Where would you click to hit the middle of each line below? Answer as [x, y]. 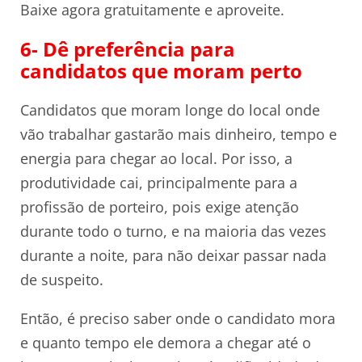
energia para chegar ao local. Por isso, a [156, 158]
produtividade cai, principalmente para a [159, 182]
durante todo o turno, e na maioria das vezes [173, 231]
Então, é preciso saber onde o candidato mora [178, 318]
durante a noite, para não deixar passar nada [173, 255]
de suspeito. [62, 279]
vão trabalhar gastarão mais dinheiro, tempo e [179, 134]
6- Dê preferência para [128, 48]
